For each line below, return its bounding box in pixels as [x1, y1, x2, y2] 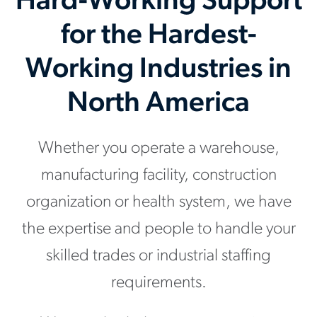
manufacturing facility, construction [40, 167, 277, 184]
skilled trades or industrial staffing [46, 248, 271, 265]
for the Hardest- [60, 22, 257, 50]
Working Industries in [25, 56, 292, 84]
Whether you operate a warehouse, [38, 140, 279, 157]
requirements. [110, 275, 207, 292]
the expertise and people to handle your [21, 221, 296, 238]
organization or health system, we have [25, 194, 292, 211]
